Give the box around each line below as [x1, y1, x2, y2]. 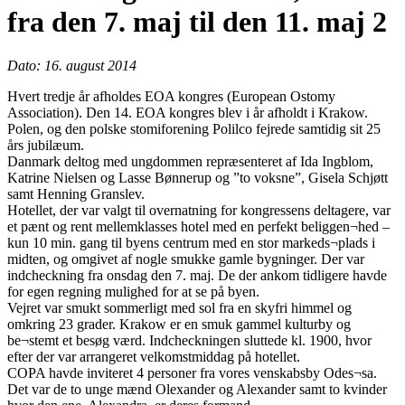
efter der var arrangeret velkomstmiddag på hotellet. [7, 349, 300, 365]
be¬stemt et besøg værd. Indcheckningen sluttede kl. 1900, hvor [7, 333, 372, 349]
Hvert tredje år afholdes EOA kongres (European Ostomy [7, 89, 335, 105]
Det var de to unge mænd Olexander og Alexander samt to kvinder [7, 381, 387, 398]
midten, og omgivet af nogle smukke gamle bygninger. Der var [7, 251, 364, 268]
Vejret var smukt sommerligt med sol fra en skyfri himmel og [7, 300, 352, 316]
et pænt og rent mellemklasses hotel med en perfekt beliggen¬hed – [7, 219, 390, 235]
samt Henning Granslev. [7, 186, 145, 202]
